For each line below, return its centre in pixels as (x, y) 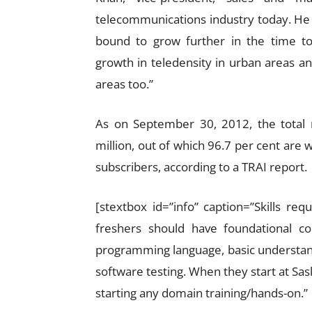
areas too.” (124, 84)
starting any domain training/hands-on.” (202, 293)
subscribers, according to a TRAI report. (201, 167)
